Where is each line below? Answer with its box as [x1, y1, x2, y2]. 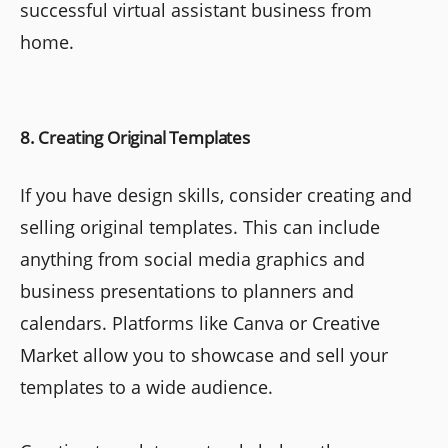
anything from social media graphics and [20, 247, 365, 272]
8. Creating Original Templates [20, 126, 250, 150]
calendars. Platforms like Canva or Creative [20, 311, 380, 336]
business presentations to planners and [20, 279, 354, 304]
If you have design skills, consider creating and [20, 183, 412, 208]
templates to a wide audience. [20, 375, 273, 400]
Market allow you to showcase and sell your [20, 343, 388, 368]
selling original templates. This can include [20, 215, 380, 240]
